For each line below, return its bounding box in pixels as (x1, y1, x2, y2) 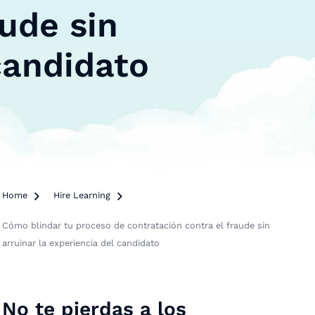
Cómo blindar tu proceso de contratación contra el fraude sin (1, 220, 270, 231)
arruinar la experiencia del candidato (1, 238, 160, 248)
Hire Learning (53, 190, 110, 200)
